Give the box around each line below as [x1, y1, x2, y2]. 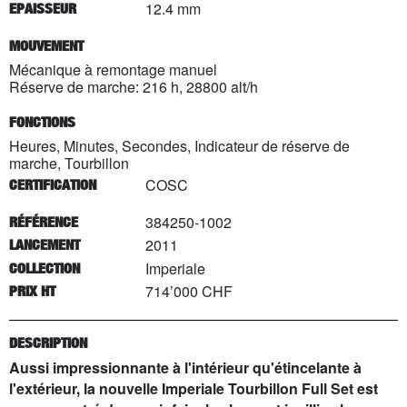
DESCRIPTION [9, 333, 87, 352]
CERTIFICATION [9, 175, 96, 194]
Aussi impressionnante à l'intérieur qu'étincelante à [9, 357, 362, 379]
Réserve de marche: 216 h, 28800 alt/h [9, 75, 258, 97]
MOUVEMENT [9, 36, 84, 55]
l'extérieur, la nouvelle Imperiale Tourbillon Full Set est [9, 378, 378, 400]
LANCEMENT [9, 236, 80, 254]
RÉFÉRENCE [9, 213, 78, 231]
